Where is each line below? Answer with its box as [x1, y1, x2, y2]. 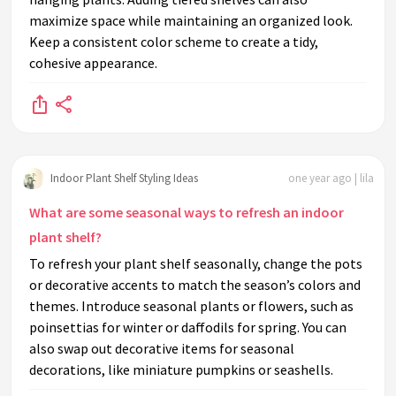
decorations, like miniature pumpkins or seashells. [29, 361, 333, 379]
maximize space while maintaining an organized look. [29, 11, 353, 30]
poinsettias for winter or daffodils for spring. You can [29, 318, 346, 337]
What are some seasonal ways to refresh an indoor [29, 203, 344, 222]
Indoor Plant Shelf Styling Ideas [50, 170, 198, 186]
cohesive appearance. [29, 54, 157, 72]
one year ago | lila [288, 170, 374, 186]
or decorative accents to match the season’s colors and [29, 276, 361, 294]
